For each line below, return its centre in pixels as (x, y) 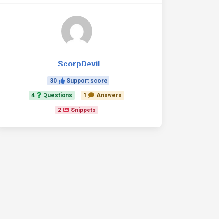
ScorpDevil (78, 64)
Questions (58, 95)
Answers (109, 95)
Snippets (83, 110)
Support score (87, 81)
